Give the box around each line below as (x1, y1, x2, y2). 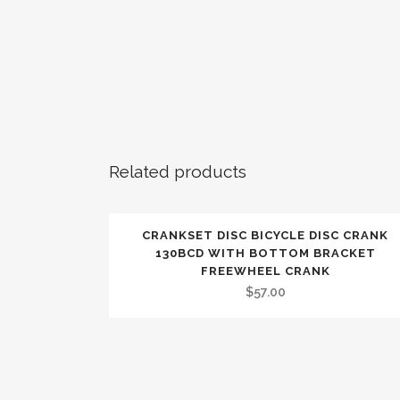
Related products (109, 162, 246, 181)
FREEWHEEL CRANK (200, 264, 330, 278)
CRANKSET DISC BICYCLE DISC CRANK (142, 229, 388, 242)
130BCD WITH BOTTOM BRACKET (154, 246, 376, 260)
